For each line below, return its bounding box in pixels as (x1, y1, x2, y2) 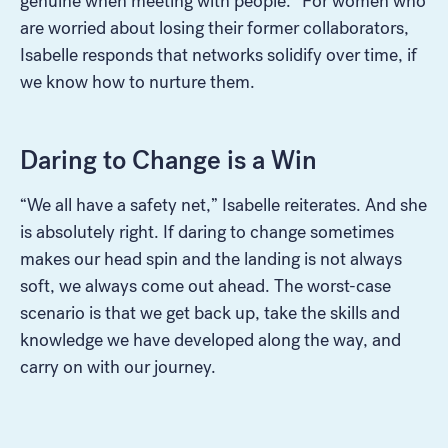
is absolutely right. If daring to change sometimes (20, 220, 394, 243)
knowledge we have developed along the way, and (20, 328, 401, 351)
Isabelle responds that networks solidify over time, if (20, 43, 417, 66)
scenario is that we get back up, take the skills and (20, 301, 400, 324)
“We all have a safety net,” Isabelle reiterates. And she (20, 193, 427, 216)
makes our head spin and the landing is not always (20, 247, 402, 270)
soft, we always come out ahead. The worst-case (20, 274, 391, 297)
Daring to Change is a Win (20, 143, 317, 176)
